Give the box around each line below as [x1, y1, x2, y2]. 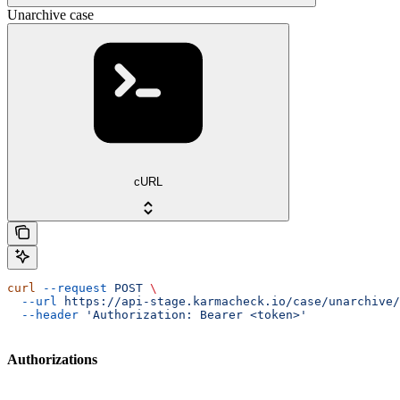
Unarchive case [7, 7, 94, 23]
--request [36, 281, 107, 295]
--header [7, 308, 79, 321]
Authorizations [7, 352, 97, 368]
